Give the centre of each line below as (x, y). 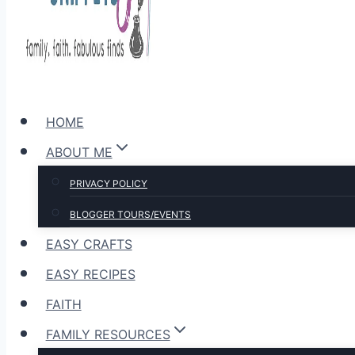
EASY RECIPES (90, 274)
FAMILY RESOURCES (108, 334)
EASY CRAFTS (89, 244)
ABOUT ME (79, 152)
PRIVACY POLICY (109, 183)
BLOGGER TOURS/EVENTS (130, 214)
